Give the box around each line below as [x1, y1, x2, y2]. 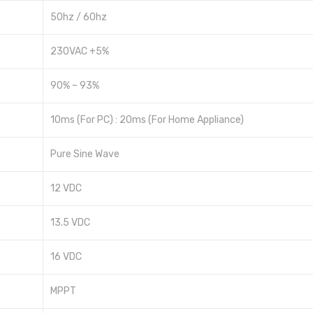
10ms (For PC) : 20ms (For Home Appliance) [50, 114, 244, 126]
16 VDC [50, 251, 82, 263]
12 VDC [50, 182, 82, 195]
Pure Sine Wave [50, 148, 119, 161]
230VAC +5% [50, 45, 109, 58]
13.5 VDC [50, 217, 90, 229]
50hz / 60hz [50, 11, 107, 24]
